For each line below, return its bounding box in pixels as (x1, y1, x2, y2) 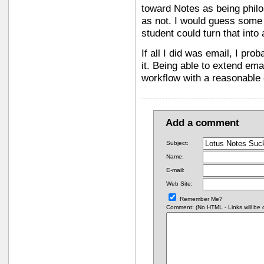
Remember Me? (180, 195, 223, 202)
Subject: (166, 139, 189, 146)
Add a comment (166, 117, 239, 128)
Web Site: (166, 180, 193, 187)
